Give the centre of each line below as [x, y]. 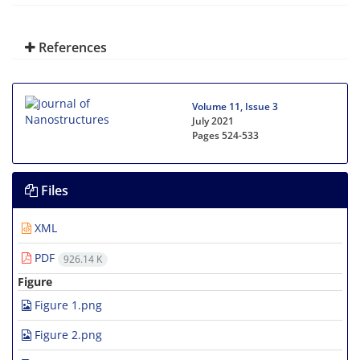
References [71, 48]
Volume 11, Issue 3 [235, 107]
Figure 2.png [67, 334]
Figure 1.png [67, 305]
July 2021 [213, 121]
